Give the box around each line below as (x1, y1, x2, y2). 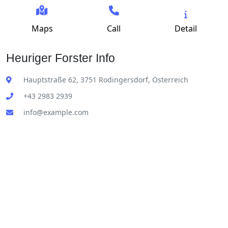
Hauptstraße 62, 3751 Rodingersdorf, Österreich (23, 75, 188, 84)
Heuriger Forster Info (6, 51, 115, 65)
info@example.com (23, 107, 89, 117)
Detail (175, 23, 197, 34)
